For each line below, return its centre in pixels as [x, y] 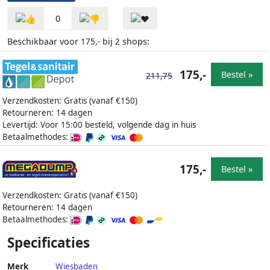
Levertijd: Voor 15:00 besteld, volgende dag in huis [99, 125]
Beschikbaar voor [44, 42]
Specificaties [49, 243]
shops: [135, 42]
